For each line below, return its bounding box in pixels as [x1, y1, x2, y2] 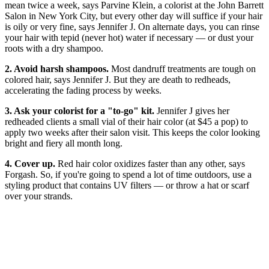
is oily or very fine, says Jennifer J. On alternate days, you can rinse [5, 22, 259, 32]
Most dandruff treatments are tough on [109, 64, 256, 74]
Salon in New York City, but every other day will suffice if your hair [5, 11, 262, 22]
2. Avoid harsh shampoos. [5, 64, 109, 74]
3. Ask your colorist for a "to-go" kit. [5, 106, 154, 116]
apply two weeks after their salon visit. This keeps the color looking [5, 127, 260, 138]
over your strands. [5, 191, 73, 202]
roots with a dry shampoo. [5, 43, 103, 54]
